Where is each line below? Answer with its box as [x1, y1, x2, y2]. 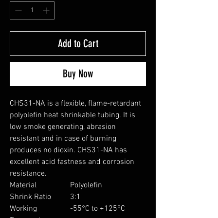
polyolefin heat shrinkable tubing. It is [10, 110, 135, 120]
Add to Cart [57, 36, 98, 50]
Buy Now [63, 67, 93, 80]
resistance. [10, 168, 47, 179]
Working [10, 203, 37, 214]
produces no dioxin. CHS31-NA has [10, 145, 127, 155]
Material [10, 180, 36, 190]
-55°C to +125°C [70, 203, 125, 214]
